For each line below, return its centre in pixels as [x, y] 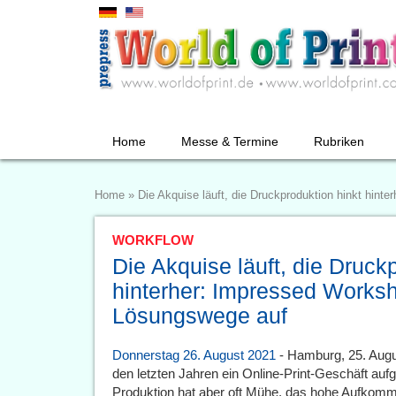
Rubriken [339, 141]
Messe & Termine [230, 141]
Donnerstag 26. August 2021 [194, 355]
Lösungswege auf [200, 316]
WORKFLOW [153, 240]
